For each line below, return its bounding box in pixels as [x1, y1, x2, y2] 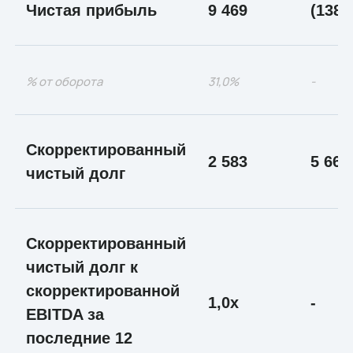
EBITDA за [25, 305, 104, 323]
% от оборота [25, 72, 102, 89]
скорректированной [25, 281, 180, 299]
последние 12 [25, 329, 132, 347]
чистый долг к [25, 258, 138, 276]
